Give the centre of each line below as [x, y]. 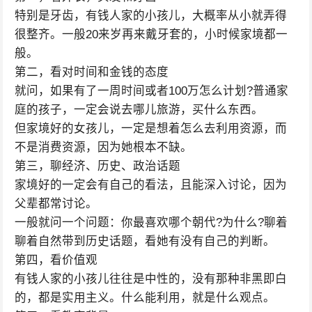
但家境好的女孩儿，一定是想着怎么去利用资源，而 [150, 128]
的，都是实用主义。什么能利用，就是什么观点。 [145, 298]
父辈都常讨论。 [56, 204]
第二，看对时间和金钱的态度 [91, 72]
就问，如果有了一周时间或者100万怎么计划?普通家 [151, 91]
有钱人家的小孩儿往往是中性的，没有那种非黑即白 [150, 279]
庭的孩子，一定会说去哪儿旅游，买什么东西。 [139, 110]
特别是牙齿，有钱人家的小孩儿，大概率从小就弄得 [150, 16]
